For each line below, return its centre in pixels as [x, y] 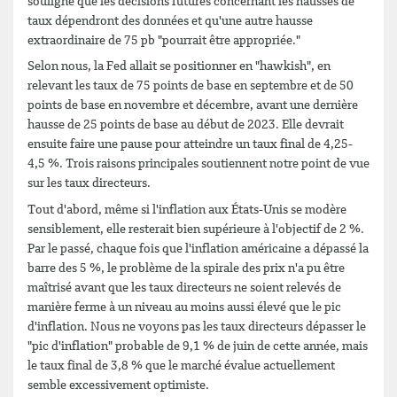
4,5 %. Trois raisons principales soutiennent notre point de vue [198, 164]
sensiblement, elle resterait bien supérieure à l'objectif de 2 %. [196, 229]
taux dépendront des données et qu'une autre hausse [170, 21]
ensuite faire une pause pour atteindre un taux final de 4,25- [190, 144]
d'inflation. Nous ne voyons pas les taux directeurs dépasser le [197, 327]
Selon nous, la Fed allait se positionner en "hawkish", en [179, 66]
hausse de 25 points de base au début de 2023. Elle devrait [186, 125]
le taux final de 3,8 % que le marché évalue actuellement [181, 366]
